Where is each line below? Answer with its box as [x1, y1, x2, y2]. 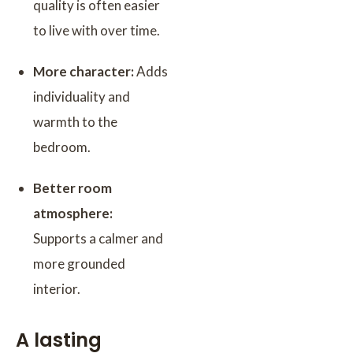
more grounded [33, 255, 125, 272]
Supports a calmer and [33, 229, 163, 247]
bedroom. [33, 138, 91, 155]
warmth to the [33, 113, 117, 130]
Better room [33, 179, 112, 196]
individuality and [33, 87, 130, 105]
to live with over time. [33, 21, 160, 39]
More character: [33, 62, 134, 80]
